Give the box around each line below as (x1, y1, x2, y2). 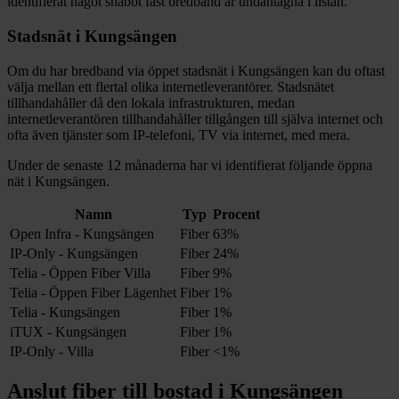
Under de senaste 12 (7, 157, 121, 173)
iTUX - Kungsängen (10, 323, 126, 339)
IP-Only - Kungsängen (10, 245, 138, 261)
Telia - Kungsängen (10, 304, 120, 320)
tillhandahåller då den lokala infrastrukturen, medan (7, 94, 295, 110)
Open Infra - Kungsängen (10, 225, 154, 241)
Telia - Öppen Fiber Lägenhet (10, 284, 176, 300)
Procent (213, 206, 260, 222)
